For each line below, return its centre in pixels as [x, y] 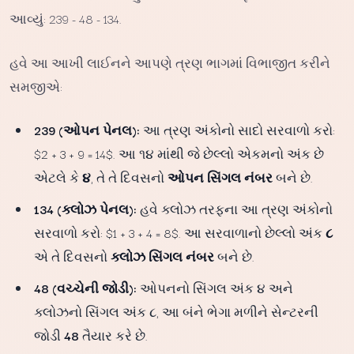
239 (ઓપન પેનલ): [87, 130]
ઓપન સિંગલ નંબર [220, 177]
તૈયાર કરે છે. [114, 335]
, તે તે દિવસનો [130, 177]
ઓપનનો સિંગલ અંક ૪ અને [215, 288]
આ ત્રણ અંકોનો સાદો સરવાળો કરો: [238, 130]
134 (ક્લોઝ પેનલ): [86, 209]
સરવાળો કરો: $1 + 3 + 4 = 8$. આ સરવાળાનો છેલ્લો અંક [180, 233]
